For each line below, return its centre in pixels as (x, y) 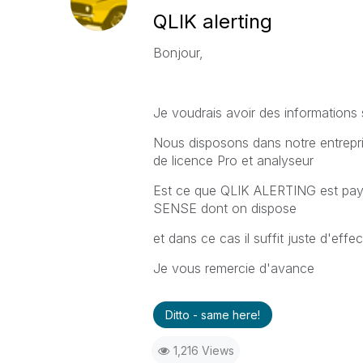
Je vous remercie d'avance (233, 268)
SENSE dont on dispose (226, 208)
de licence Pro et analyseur (235, 160)
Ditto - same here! (212, 315)
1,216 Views (203, 350)
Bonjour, (178, 53)
